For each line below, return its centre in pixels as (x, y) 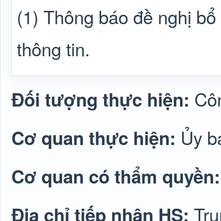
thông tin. (53, 48)
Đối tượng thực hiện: (103, 99)
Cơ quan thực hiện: (96, 138)
